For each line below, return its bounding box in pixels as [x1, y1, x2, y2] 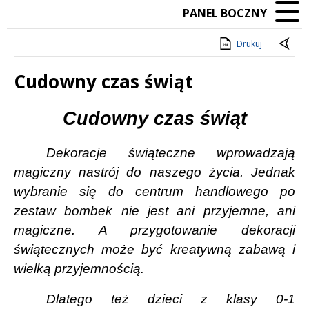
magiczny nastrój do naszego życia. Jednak [14, 164, 295, 179]
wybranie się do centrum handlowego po [14, 183, 295, 199]
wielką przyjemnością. [14, 261, 144, 276]
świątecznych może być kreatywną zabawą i [14, 241, 295, 257]
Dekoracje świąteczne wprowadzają [46, 145, 295, 160]
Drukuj [237, 38, 262, 50]
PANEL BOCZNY [183, 6, 267, 21]
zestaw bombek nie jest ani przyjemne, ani [14, 203, 295, 218]
